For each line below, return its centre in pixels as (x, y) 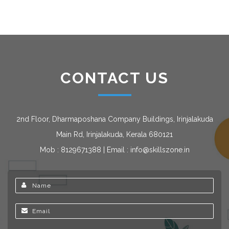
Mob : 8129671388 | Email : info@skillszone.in (114, 150)
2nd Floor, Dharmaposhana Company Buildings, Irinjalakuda (114, 119)
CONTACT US (114, 78)
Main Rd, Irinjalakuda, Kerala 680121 (114, 134)
